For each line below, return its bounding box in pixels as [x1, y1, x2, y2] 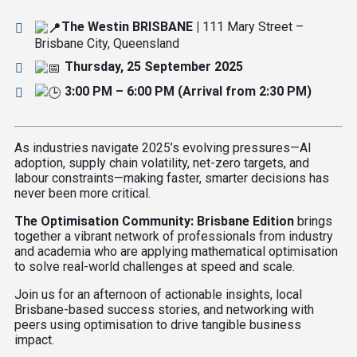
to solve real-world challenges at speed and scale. [14, 258, 295, 274]
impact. [14, 331, 54, 347]
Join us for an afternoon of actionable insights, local [14, 286, 302, 302]
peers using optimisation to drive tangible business [14, 316, 301, 332]
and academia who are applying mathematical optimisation [14, 243, 338, 259]
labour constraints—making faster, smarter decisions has [14, 170, 329, 186]
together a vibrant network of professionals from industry [14, 228, 333, 244]
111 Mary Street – [202, 19, 304, 35]
